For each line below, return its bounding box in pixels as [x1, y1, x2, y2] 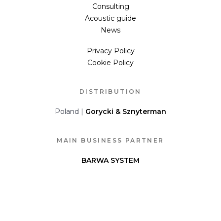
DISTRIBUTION [79, 88, 142, 95]
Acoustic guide [85, 14, 136, 23]
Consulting [92, 2, 129, 11]
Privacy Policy [86, 46, 135, 55]
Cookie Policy [87, 58, 134, 67]
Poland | [55, 107, 85, 116]
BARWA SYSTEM [81, 156, 140, 165]
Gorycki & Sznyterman [85, 107, 166, 116]
